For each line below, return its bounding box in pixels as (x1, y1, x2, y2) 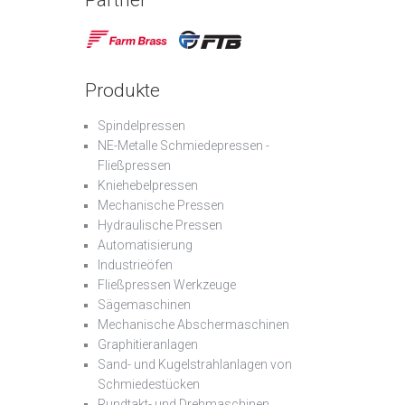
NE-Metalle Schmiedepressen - (98, 138, 269, 154)
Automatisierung (98, 238, 193, 253)
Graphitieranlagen (98, 337, 198, 353)
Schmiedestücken (98, 377, 200, 392)
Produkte (85, 80, 160, 102)
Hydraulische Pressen (98, 218, 222, 233)
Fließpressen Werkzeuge (98, 278, 236, 293)
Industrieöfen (98, 258, 173, 273)
